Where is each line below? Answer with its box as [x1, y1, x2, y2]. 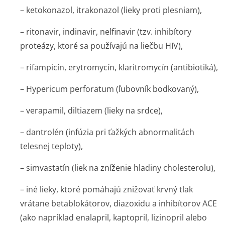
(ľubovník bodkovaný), [114, 83, 199, 94]
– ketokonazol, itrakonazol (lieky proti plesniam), [20, 5, 202, 16]
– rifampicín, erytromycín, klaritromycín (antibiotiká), [20, 62, 218, 73]
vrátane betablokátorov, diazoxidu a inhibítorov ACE [20, 198, 217, 209]
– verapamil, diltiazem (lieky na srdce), [20, 105, 163, 116]
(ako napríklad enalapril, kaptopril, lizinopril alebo [20, 212, 207, 223]
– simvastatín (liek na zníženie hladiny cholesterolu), [20, 162, 215, 173]
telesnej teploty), [20, 141, 83, 152]
